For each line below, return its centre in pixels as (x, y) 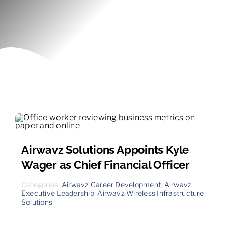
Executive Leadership (58, 193)
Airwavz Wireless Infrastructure (151, 193)
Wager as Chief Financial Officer (105, 165)
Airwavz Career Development (111, 184)
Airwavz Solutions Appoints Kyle (105, 149)
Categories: (41, 184)
